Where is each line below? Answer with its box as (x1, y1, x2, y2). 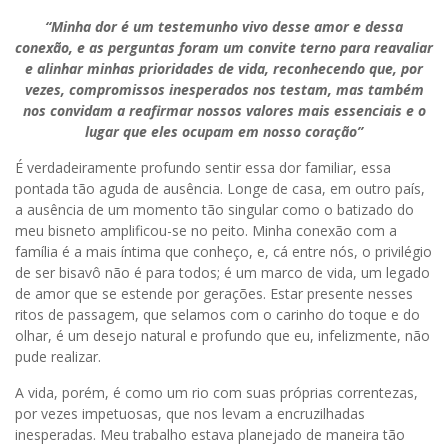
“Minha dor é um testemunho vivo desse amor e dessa (45, 16, 403, 36)
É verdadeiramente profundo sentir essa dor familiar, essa (15, 157, 391, 177)
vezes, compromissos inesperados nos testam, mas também (24, 79, 424, 99)
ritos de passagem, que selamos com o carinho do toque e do (15, 304, 420, 324)
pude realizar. (15, 346, 101, 366)
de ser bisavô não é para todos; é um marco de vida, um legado (15, 262, 430, 282)
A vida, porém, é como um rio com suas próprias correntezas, (15, 382, 418, 402)
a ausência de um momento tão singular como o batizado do (15, 199, 414, 219)
